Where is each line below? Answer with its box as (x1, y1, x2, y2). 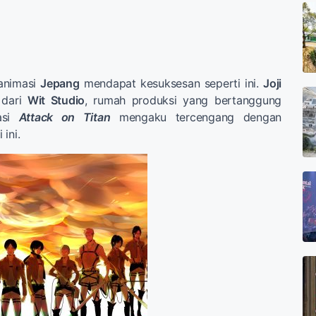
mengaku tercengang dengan (110, 109, 281, 124)
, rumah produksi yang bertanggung (85, 92, 282, 107)
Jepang (40, 75, 80, 90)
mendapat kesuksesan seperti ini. (79, 75, 264, 90)
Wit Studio (27, 92, 85, 107)
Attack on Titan (18, 109, 111, 124)
